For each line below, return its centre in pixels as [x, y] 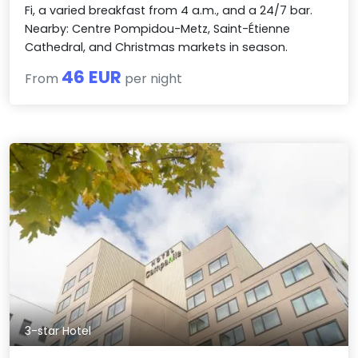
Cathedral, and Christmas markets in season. [157, 48]
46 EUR [92, 78]
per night [152, 79]
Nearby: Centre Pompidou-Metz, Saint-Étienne [158, 29]
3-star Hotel [58, 331]
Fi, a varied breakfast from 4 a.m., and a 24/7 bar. [169, 11]
